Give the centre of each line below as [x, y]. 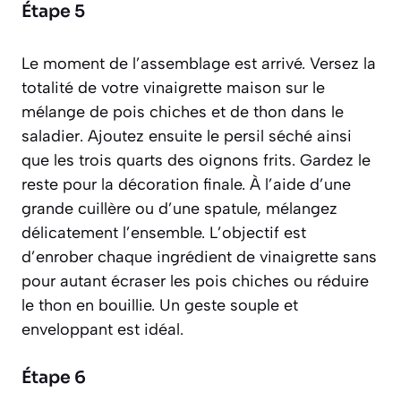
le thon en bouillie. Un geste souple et [160, 306]
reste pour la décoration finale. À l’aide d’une [186, 185]
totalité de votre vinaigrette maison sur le [173, 88]
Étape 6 [54, 378]
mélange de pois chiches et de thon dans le [183, 112]
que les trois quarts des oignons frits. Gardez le [196, 161]
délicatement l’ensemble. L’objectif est [164, 233]
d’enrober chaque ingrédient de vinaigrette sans [199, 257]
